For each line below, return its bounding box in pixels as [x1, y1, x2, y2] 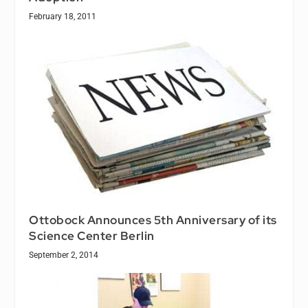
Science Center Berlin [29, 228, 155, 244]
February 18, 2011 [29, 11, 97, 21]
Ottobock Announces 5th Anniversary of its [29, 212, 277, 228]
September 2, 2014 [29, 250, 99, 261]
